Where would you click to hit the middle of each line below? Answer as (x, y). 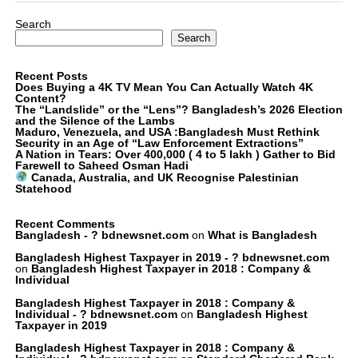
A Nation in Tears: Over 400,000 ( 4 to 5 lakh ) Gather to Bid (175, 154)
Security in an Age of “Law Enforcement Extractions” (159, 143)
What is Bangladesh (262, 235)
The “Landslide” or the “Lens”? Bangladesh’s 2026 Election (179, 109)
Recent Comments (65, 223)
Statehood (43, 188)
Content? (40, 98)
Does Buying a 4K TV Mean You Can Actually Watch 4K (164, 87)
